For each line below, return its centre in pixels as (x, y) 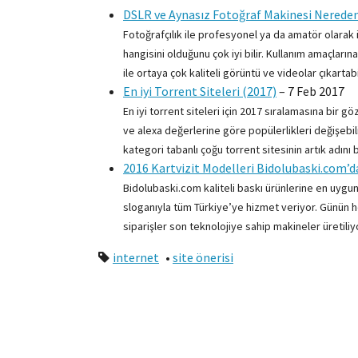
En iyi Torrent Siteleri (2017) (200, 91)
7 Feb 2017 (316, 91)
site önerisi (203, 258)
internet (136, 258)
